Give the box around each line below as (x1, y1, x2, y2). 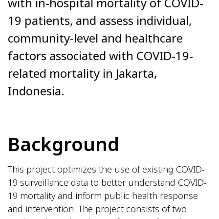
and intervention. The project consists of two (8, 203, 187, 215)
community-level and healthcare (8, 30, 183, 46)
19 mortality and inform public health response (8, 190, 198, 202)
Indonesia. (8, 83, 65, 99)
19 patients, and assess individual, (8, 12, 192, 29)
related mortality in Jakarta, (8, 65, 157, 82)
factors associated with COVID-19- (8, 47, 193, 64)
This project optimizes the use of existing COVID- (8, 163, 205, 175)
